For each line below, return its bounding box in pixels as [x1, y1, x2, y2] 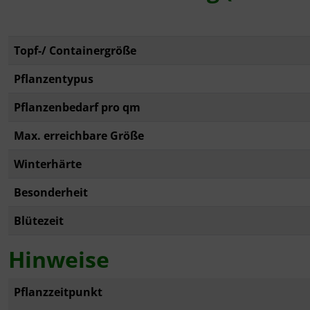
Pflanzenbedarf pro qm [14, 100, 140, 116]
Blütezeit [14, 213, 64, 229]
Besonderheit [14, 185, 88, 201]
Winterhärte [14, 156, 82, 172]
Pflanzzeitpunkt [14, 284, 102, 300]
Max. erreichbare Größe [14, 128, 144, 144]
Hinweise [8, 244, 109, 275]
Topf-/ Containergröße [14, 43, 136, 59]
